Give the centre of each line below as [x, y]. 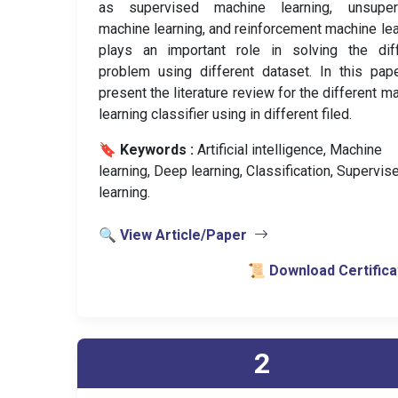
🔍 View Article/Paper [172, 235]
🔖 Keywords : [146, 150]
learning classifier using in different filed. [225, 114]
